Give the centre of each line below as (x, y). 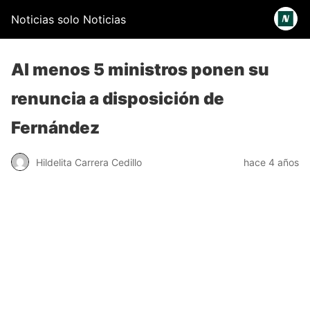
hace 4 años (271, 162)
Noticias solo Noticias (69, 19)
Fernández (55, 128)
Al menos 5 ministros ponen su (140, 70)
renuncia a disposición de (118, 99)
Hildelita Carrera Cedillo (89, 162)
